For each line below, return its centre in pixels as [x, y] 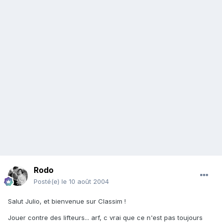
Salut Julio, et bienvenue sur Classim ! [67, 201]
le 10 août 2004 [85, 182]
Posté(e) [48, 182]
